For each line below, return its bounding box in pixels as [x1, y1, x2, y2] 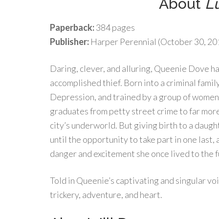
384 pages [94, 22, 135, 33]
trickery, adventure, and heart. [50, 189, 162, 200]
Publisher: [50, 36, 89, 47]
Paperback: [50, 22, 94, 33]
